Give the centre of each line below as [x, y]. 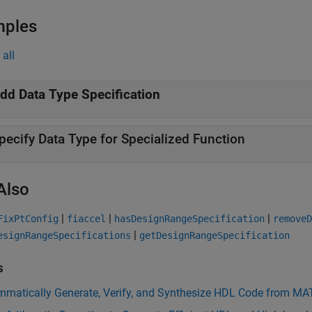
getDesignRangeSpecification [214, 235]
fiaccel [86, 219]
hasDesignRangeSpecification [189, 219]
